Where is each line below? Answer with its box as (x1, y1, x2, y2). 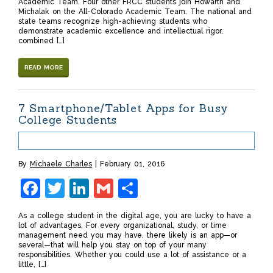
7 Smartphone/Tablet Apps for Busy (18, 101, 229, 116)
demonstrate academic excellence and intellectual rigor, (18, 27, 223, 36)
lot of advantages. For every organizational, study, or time (18, 221, 227, 230)
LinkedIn (89, 177, 167, 200)
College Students (18, 113, 118, 127)
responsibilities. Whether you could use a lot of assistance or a (18, 250, 246, 260)
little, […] (18, 260, 46, 269)
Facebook (40, 177, 129, 200)
